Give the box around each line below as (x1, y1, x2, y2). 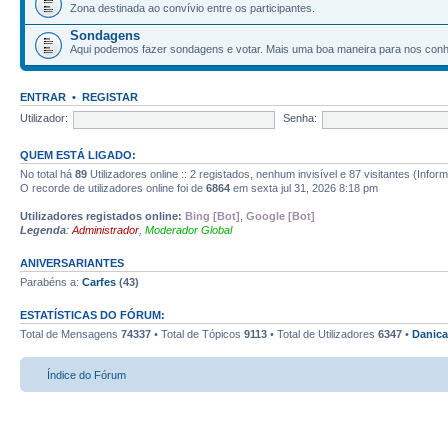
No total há (20, 167, 75, 180)
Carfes (82, 275, 116, 288)
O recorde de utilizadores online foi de (20, 181, 206, 194)
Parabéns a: (20, 275, 82, 288)
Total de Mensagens (20, 327, 121, 340)
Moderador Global (145, 223, 232, 236)
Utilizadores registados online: (20, 209, 182, 222)
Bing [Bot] (185, 209, 240, 222)
